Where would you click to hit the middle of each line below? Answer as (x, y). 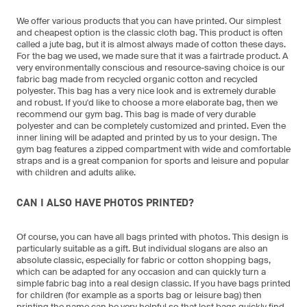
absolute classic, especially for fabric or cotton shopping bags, (144, 260)
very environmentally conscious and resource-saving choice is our (151, 67)
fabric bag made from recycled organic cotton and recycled (137, 79)
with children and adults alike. (76, 172)
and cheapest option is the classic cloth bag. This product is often (150, 32)
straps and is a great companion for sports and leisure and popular (153, 160)
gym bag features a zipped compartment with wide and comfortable (153, 149)
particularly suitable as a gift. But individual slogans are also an (142, 248)
